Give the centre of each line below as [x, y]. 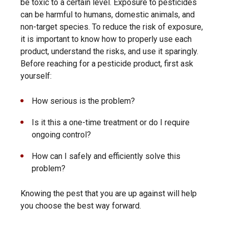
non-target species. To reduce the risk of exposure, [112, 27]
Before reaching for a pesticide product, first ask [107, 64]
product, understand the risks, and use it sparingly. [109, 51]
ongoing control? [61, 135]
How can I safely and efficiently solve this [106, 156]
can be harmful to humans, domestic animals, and [108, 15]
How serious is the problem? [83, 101]
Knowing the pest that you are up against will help [109, 193]
